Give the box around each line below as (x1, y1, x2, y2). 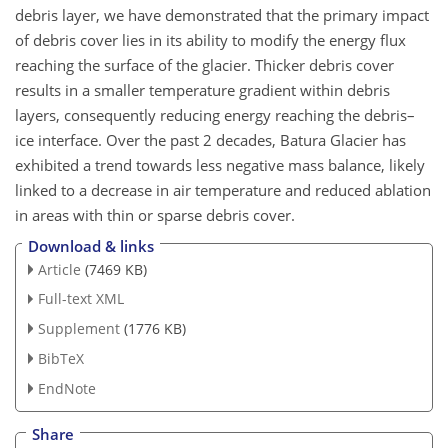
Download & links (28, 235, 154, 256)
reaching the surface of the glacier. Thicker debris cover (15, 55, 394, 75)
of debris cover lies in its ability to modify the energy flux (15, 30, 406, 50)
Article (37, 259, 81, 279)
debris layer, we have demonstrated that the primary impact (15, 5, 429, 25)
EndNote (37, 378, 96, 398)
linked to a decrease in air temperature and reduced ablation (15, 180, 431, 200)
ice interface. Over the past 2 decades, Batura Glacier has (15, 130, 406, 150)
